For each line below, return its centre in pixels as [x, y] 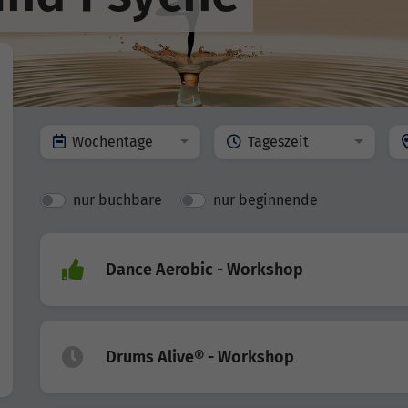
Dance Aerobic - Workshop [204, 269]
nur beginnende [265, 200]
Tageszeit [279, 142]
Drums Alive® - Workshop [200, 357]
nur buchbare [117, 200]
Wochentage [112, 142]
